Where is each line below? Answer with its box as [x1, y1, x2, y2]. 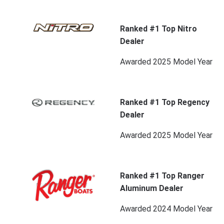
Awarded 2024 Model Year [119, 204, 212, 214]
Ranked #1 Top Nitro [119, 24, 197, 34]
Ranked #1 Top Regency [119, 97, 209, 107]
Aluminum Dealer [119, 183, 183, 193]
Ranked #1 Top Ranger [119, 171, 204, 181]
